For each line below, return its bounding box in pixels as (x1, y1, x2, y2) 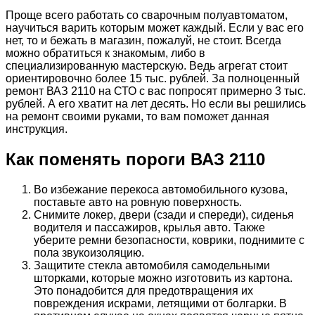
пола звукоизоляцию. (34, 246, 144, 259)
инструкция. (6, 123, 67, 136)
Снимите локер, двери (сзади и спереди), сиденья (34, 208, 294, 221)
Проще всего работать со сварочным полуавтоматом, (6, 9, 288, 22)
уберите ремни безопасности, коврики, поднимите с (34, 233, 304, 246)
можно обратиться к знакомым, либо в (6, 47, 205, 60)
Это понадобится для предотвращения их (34, 284, 253, 297)
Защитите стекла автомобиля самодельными (34, 259, 270, 271)
